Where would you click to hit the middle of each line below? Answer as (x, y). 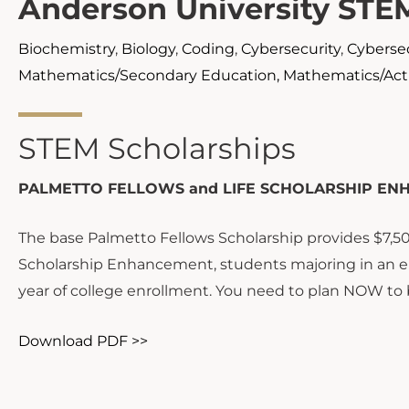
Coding (208, 49)
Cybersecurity (291, 49)
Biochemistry (67, 49)
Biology (148, 49)
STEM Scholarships (157, 148)
